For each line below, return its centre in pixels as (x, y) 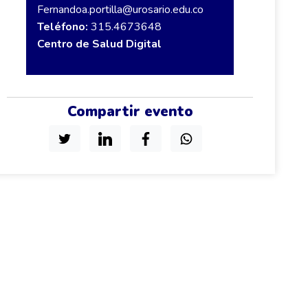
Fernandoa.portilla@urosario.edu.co (120, 10)
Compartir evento (130, 111)
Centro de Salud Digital (99, 44)
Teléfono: (64, 27)
